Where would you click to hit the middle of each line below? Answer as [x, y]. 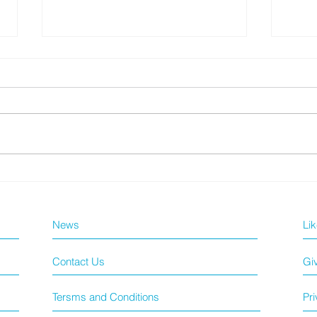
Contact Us [79, 261]
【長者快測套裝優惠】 [123, 151]
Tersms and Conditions [106, 296]
